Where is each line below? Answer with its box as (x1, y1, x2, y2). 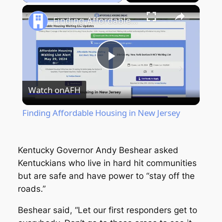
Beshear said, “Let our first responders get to (17, 205, 197, 216)
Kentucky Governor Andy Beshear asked (17, 145, 178, 156)
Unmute (40, 5, 54, 10)
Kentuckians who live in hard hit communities (17, 158, 197, 168)
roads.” (17, 184, 48, 194)
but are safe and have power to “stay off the (17, 171, 195, 181)
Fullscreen (116, 5, 135, 10)
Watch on (28, 84, 64, 96)
